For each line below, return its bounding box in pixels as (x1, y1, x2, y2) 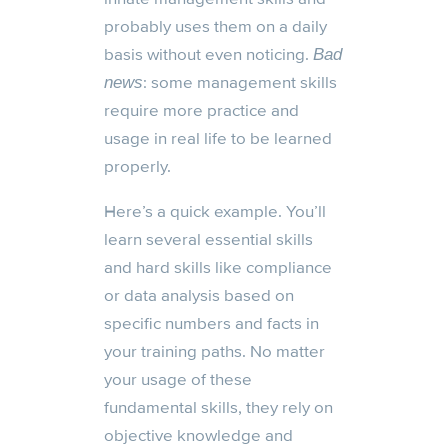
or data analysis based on (104, 285, 294, 307)
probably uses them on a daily (104, 16, 327, 38)
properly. (104, 156, 171, 178)
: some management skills (143, 72, 337, 94)
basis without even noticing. (104, 44, 313, 66)
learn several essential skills (104, 229, 313, 251)
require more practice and (104, 100, 299, 122)
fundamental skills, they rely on (104, 397, 333, 419)
